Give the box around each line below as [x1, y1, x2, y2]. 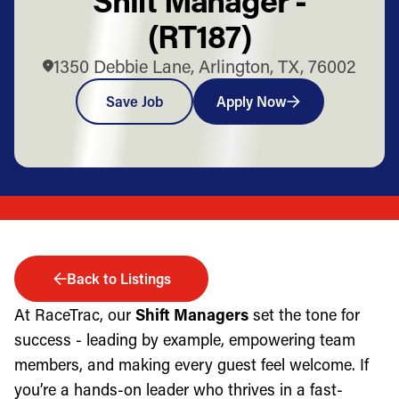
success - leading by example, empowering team [14, 328, 355, 350]
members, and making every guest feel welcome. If [14, 353, 369, 375]
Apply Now [216, 91, 287, 110]
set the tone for [248, 303, 360, 325]
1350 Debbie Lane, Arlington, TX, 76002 [53, 53, 356, 77]
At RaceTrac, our [14, 303, 135, 325]
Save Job [105, 91, 163, 110]
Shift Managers [135, 303, 248, 325]
